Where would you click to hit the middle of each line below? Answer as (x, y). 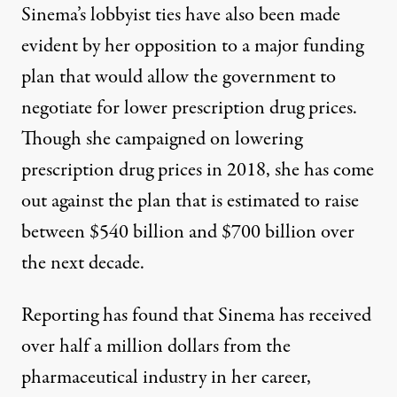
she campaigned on (158, 140)
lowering (266, 140)
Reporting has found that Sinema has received (196, 316)
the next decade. (83, 264)
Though (54, 140)
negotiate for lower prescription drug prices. (189, 109)
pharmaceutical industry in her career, (166, 378)
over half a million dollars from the (156, 347)
